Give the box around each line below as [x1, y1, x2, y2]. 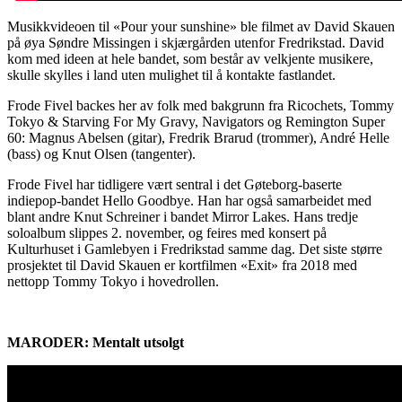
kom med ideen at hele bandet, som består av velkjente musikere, [7, 50, 373, 66]
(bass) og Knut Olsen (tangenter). [7, 145, 196, 162]
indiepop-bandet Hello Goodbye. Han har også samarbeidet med [7, 192, 371, 208]
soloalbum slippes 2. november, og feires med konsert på [7, 224, 327, 240]
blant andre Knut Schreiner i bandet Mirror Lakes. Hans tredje [7, 208, 358, 224]
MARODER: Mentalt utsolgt [7, 334, 184, 350]
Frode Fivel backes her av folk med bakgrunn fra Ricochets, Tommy [7, 97, 394, 113]
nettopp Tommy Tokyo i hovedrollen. [7, 273, 219, 289]
